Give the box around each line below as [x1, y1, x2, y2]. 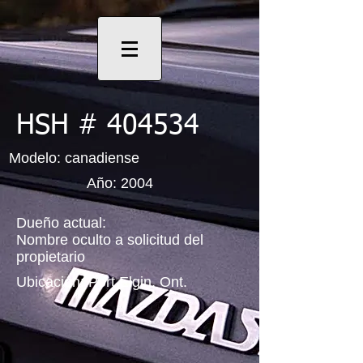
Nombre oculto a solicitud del [16, 232, 203, 248]
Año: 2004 [87, 175, 153, 191]
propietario [16, 249, 85, 265]
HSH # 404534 [16, 113, 199, 140]
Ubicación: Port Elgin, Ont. [16, 274, 187, 290]
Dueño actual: [16, 215, 106, 231]
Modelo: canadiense [9, 150, 139, 166]
